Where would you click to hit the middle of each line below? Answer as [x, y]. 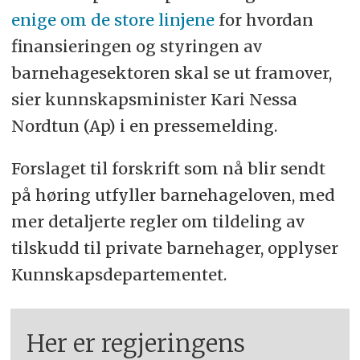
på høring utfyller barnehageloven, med [173, 195]
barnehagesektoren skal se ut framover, [171, 73]
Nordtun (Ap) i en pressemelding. [144, 126]
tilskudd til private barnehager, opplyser [174, 248]
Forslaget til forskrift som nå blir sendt [168, 169]
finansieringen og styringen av [136, 47]
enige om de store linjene [112, 20]
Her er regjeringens [136, 343]
